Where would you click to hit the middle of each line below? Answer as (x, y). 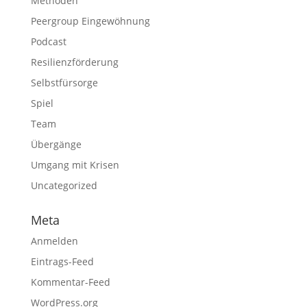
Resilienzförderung (74, 62)
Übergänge (56, 144)
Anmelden (54, 241)
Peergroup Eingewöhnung (90, 21)
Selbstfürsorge (64, 83)
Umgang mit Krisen (75, 165)
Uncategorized (64, 185)
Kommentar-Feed (70, 282)
